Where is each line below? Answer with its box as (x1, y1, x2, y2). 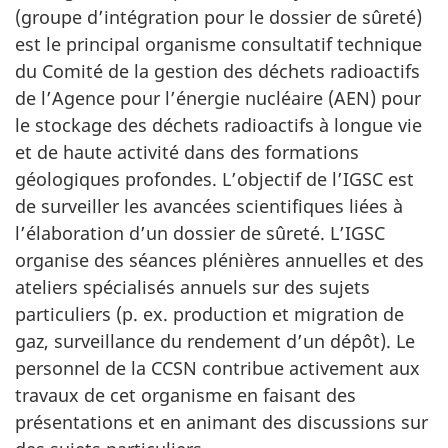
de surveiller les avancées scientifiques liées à (15, 193, 403, 218)
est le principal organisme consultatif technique (15, 31, 422, 56)
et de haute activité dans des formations (15, 139, 359, 164)
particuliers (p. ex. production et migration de (15, 301, 404, 326)
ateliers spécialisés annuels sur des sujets (15, 274, 370, 299)
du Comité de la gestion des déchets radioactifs (15, 58, 420, 83)
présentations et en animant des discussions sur (15, 409, 428, 434)
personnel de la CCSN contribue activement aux (15, 355, 420, 380)
